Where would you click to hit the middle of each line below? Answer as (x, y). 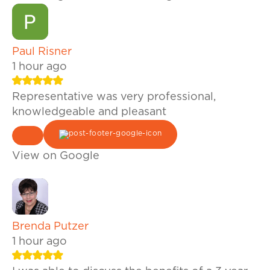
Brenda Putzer (50, 227)
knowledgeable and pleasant (89, 112)
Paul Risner (42, 52)
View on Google (56, 156)
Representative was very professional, (114, 97)
